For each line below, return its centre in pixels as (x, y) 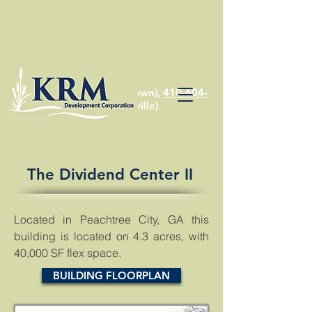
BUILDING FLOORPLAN (111, 275)
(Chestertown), (124, 92)
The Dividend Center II (110, 174)
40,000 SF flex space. (68, 253)
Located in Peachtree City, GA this (111, 219)
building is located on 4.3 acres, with (111, 236)
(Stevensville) (124, 106)
